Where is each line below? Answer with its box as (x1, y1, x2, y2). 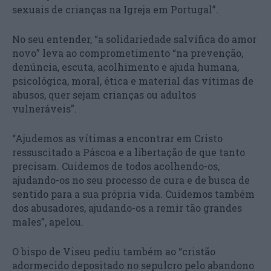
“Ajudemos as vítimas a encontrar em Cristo (12, 131, 223, 145)
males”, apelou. (12, 215, 83, 228)
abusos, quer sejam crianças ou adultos (12, 88, 196, 101)
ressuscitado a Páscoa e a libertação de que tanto (12, 145, 245, 158)
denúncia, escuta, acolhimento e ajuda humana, (12, 60, 239, 73)
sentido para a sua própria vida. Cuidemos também (12, 187, 255, 200)
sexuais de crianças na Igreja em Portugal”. (12, 2, 218, 16)
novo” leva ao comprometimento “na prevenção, (12, 46, 243, 59)
